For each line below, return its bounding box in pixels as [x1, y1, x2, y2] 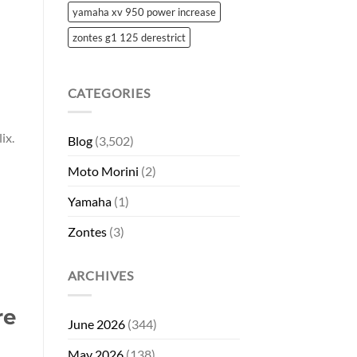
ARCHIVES [67, 268, 134, 284]
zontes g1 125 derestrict [72, 30, 186, 44]
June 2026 [67, 316, 125, 331]
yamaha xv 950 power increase [72, 5, 216, 18]
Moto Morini [67, 163, 139, 179]
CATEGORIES [67, 84, 151, 100]
